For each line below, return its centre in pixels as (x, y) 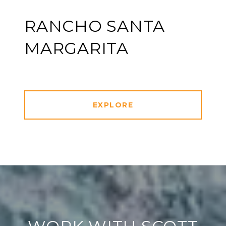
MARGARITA (76, 48)
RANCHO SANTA (95, 26)
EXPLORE (113, 105)
